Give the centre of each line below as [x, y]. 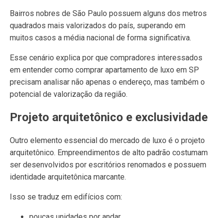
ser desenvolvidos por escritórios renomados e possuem [108, 165]
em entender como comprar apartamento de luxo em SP [104, 70]
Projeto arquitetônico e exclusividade [109, 117]
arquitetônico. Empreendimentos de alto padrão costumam [109, 153]
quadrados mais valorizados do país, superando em [98, 26]
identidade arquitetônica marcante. [68, 177]
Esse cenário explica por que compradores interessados [106, 58]
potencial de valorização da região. [69, 94]
